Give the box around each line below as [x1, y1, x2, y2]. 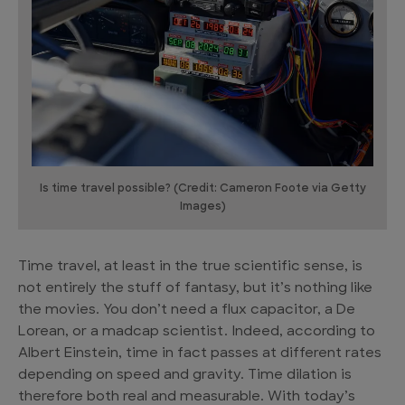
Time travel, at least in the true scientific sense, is [18, 260, 363, 275]
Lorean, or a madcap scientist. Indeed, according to [18, 325, 375, 340]
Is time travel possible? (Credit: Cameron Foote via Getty [39, 184, 366, 195]
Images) [179, 202, 226, 213]
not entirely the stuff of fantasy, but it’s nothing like [18, 282, 372, 297]
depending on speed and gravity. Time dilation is [18, 369, 352, 383]
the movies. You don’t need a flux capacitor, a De [18, 304, 355, 318]
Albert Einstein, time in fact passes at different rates [18, 347, 381, 362]
